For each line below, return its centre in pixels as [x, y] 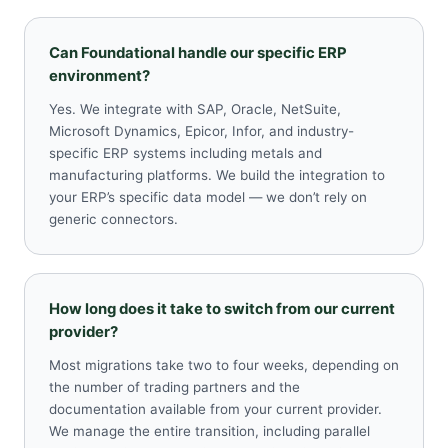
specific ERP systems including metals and [185, 153]
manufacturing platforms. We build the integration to [217, 175]
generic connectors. [113, 219]
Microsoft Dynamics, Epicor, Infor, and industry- [201, 131]
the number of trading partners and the [174, 387]
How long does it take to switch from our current [222, 309]
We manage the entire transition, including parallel [209, 431]
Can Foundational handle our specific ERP [198, 53]
